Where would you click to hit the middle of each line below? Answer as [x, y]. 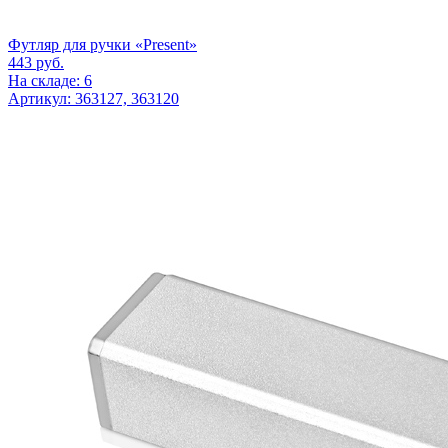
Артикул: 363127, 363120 [93, 98]
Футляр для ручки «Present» [102, 44]
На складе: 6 [50, 80]
